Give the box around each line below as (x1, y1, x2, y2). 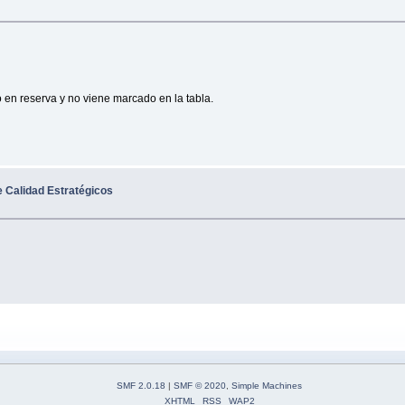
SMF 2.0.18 (117, 381, 165, 391)
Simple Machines (231, 381, 302, 391)
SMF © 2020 (174, 381, 226, 391)
